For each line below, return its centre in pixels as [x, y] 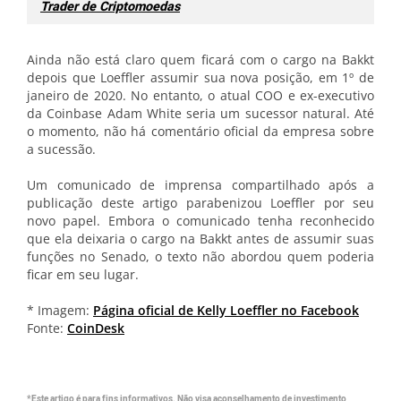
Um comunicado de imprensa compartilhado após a [200, 185]
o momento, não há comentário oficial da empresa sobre [200, 131]
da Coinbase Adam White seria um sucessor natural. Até [200, 113]
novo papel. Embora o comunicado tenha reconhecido [200, 221]
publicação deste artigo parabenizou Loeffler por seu [200, 203]
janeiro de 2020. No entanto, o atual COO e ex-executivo [200, 95]
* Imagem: [60, 310]
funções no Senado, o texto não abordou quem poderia [200, 256]
